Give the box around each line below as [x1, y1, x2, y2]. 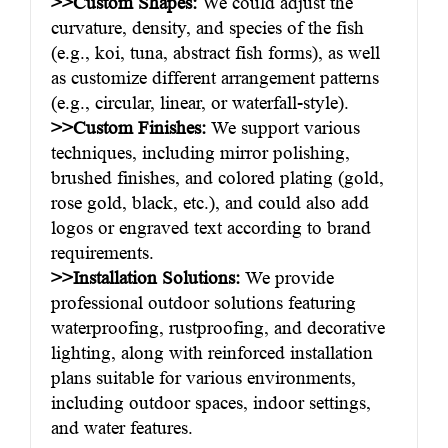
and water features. [51, 417, 193, 439]
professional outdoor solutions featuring [51, 292, 356, 314]
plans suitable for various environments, [51, 367, 356, 389]
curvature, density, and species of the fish [51, 17, 364, 39]
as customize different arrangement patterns [51, 67, 379, 89]
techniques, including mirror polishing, [51, 142, 350, 164]
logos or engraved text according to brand [51, 217, 371, 239]
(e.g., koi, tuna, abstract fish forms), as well [51, 42, 380, 64]
